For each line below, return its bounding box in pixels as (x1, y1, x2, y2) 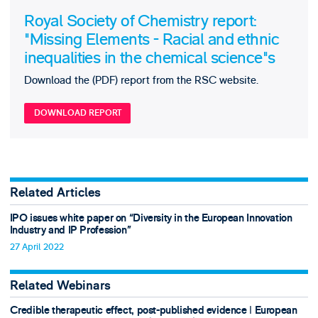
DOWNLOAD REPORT (33, 107, 121, 119)
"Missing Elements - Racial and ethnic (24, 29, 280, 50)
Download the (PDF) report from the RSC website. (24, 72, 259, 87)
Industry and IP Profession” (9, 223, 131, 237)
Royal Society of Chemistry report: (24, 11, 257, 31)
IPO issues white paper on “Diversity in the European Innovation (9, 211, 292, 225)
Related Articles (9, 185, 101, 202)
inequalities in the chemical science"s (24, 48, 275, 68)
